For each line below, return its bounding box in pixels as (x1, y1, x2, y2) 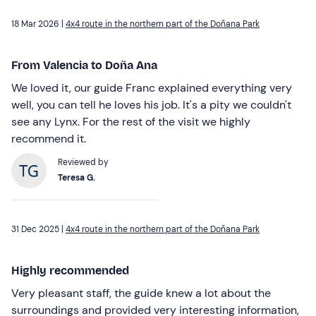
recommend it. (11, 131, 86, 147)
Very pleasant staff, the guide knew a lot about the (11, 286, 271, 301)
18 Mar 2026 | (11, 18, 66, 30)
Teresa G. (58, 172, 95, 184)
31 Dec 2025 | (11, 224, 66, 236)
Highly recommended (11, 264, 129, 278)
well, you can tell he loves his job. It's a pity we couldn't (11, 97, 291, 113)
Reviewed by (58, 157, 109, 169)
